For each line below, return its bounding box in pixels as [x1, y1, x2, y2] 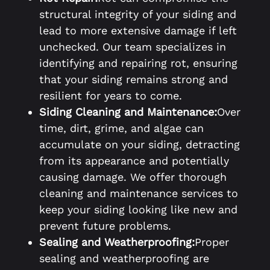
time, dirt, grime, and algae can [39, 122, 204, 135]
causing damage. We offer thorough [39, 171, 227, 184]
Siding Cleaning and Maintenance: [39, 105, 217, 119]
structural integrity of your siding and [39, 8, 236, 21]
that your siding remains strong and [39, 73, 228, 86]
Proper [195, 236, 229, 249]
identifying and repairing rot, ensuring [39, 57, 237, 70]
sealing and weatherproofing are [39, 252, 209, 265]
